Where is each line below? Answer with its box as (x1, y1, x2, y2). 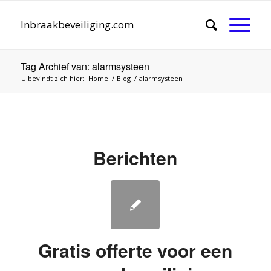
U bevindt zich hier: (21, 74, 85, 83)
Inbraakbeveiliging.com (20, 18, 134, 31)
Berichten (93, 145, 178, 171)
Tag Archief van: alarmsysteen (20, 59, 149, 73)
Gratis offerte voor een (38, 237, 233, 263)
